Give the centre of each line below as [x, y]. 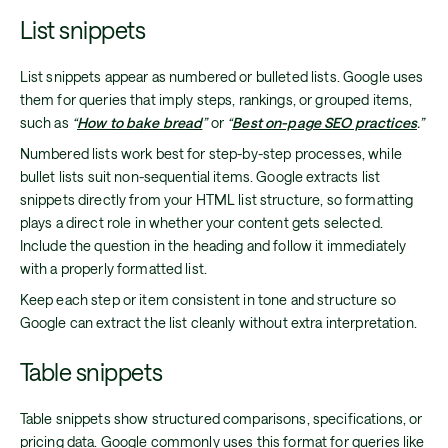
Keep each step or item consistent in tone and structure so [207, 299]
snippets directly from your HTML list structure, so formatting [216, 199]
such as [45, 123]
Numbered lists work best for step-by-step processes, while [210, 153]
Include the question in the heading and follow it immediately [213, 245]
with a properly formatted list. [113, 268]
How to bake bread [139, 123]
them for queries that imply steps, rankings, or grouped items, [216, 100]
